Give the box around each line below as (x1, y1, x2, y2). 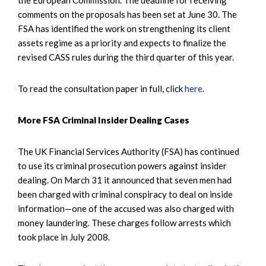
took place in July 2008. (18, 231, 110, 242)
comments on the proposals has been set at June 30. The (18, 8, 237, 20)
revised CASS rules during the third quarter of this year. (18, 51, 234, 62)
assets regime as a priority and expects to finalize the (18, 37, 226, 48)
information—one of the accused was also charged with (18, 202, 234, 214)
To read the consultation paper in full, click (18, 83, 185, 94)
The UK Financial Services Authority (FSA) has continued (18, 145, 239, 157)
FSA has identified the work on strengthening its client (18, 23, 230, 34)
